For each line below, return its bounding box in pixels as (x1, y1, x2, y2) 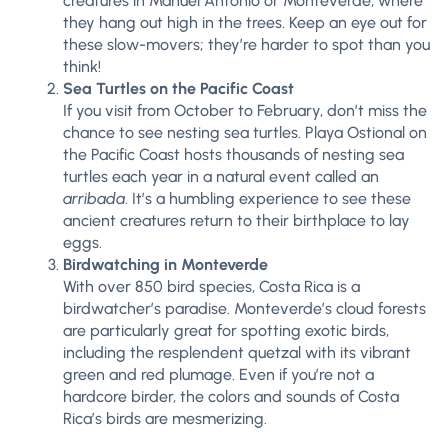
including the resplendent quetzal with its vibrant (63, 343, 411, 362)
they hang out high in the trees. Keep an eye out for (63, 13, 427, 32)
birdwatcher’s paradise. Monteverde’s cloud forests (63, 299, 426, 318)
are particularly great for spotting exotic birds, (63, 321, 389, 340)
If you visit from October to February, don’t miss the (63, 101, 427, 120)
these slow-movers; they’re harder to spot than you (63, 35, 430, 54)
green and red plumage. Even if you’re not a (63, 365, 374, 384)
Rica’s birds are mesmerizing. (63, 409, 267, 428)
